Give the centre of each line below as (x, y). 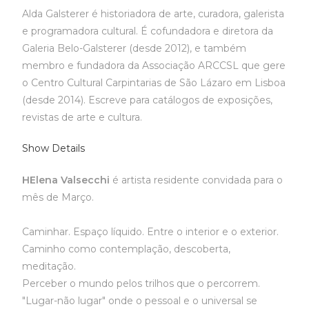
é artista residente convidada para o (197, 180)
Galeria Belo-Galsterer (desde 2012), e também (134, 48)
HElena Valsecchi (66, 180)
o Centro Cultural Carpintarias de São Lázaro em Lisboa (154, 83)
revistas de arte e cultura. (82, 117)
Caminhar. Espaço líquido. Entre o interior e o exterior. (151, 232)
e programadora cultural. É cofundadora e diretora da (148, 31)
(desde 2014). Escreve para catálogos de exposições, (148, 100)
